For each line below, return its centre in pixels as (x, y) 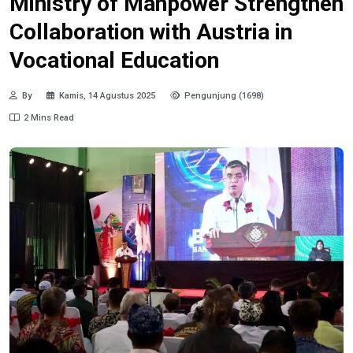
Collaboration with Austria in (151, 32)
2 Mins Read (49, 118)
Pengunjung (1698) (224, 96)
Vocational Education (114, 60)
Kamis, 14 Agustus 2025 (107, 96)
